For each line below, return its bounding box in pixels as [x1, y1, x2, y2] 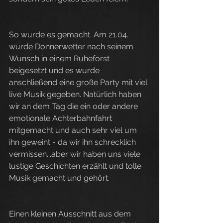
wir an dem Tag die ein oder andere [9, 102, 140, 111]
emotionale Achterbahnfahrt [9, 113, 114, 123]
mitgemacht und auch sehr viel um [9, 125, 139, 135]
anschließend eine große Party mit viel [9, 78, 149, 87]
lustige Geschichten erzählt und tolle [9, 161, 143, 171]
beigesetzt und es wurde [9, 66, 102, 75]
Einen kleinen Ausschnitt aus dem [9, 209, 133, 219]
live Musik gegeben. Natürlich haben [9, 90, 143, 99]
